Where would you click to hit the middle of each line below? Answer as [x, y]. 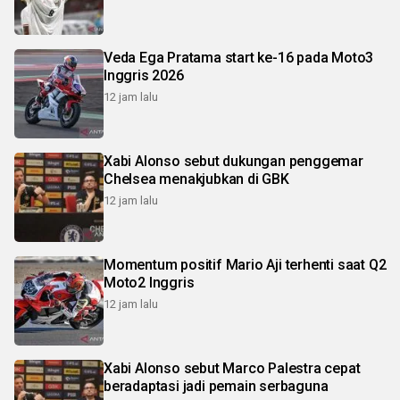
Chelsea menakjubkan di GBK [196, 179]
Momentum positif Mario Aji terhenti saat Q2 [245, 265]
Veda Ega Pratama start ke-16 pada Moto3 [239, 58]
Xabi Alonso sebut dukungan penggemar [233, 161]
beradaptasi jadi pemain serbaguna [216, 386]
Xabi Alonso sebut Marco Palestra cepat [232, 368]
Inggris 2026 [144, 75]
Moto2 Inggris [149, 283]
